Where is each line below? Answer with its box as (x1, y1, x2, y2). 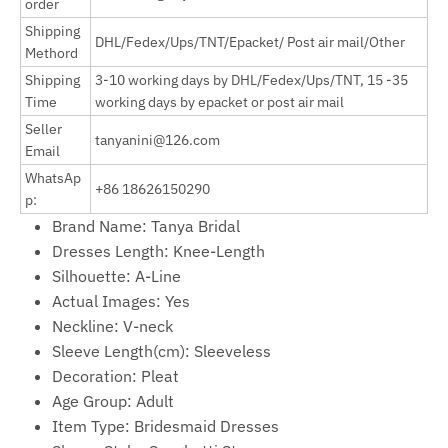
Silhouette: (52, 266, 135, 287)
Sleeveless (194, 341, 271, 362)
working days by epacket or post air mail (95, 93, 347, 112)
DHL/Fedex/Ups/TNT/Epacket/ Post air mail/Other (95, 33, 405, 52)
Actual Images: (52, 291, 165, 312)
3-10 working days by (95, 71, 231, 90)
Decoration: (52, 366, 141, 387)
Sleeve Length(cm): (52, 341, 194, 362)
